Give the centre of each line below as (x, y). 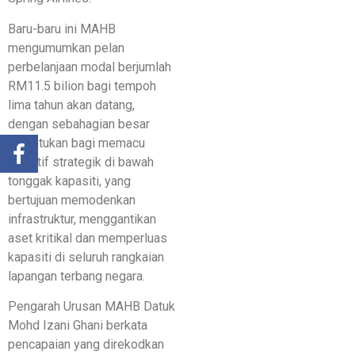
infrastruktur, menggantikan (82, 219)
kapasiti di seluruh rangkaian (86, 257)
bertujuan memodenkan (72, 200)
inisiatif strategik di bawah (81, 162)
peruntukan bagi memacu (76, 143)
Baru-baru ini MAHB (62, 29)
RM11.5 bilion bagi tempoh (82, 86)
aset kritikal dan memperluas (88, 238)
